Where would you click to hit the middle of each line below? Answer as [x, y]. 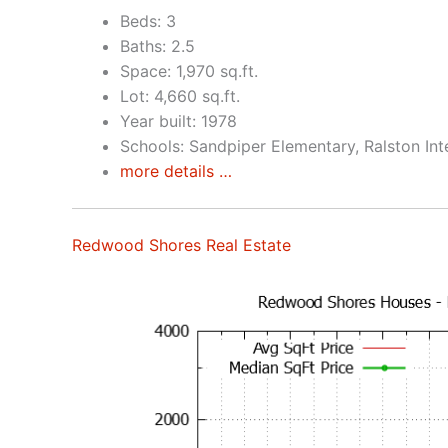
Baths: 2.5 [157, 45]
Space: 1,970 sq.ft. [189, 70]
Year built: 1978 [178, 120]
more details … [176, 170]
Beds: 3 [148, 20]
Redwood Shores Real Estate [181, 244]
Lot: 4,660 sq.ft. [180, 95]
